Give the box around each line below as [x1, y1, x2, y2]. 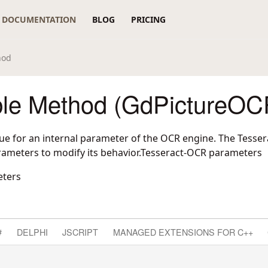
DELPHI [16, 225, 48, 238]
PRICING [130, 14, 166, 25]
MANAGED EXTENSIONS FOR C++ [112, 225, 253, 238]
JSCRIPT [62, 225, 99, 238]
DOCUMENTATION [2, 14, 77, 25]
